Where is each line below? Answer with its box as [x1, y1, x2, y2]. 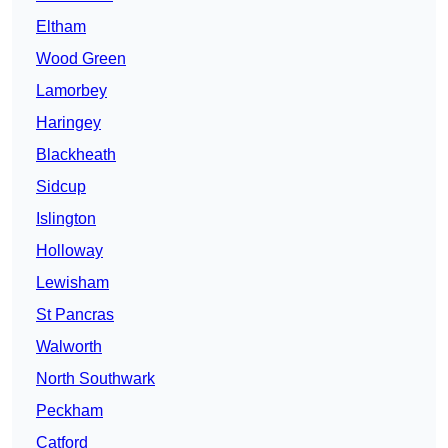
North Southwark [36, 370, 155, 388]
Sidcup [36, 178, 86, 196]
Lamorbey [36, 82, 107, 100]
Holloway [36, 242, 103, 260]
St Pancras [36, 306, 114, 324]
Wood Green [36, 50, 126, 68]
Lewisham [36, 274, 109, 292]
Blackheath [36, 146, 116, 164]
